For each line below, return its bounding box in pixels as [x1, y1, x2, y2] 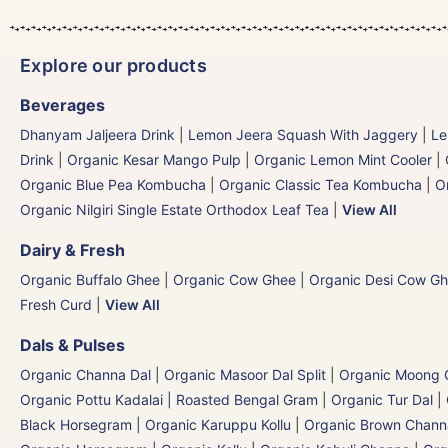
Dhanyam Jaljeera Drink [20, 125, 175, 143]
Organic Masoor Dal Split [164, 365, 326, 383]
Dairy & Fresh [20, 239, 125, 260]
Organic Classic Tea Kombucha [219, 175, 422, 193]
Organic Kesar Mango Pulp [67, 150, 241, 168]
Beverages [20, 94, 105, 115]
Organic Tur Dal [331, 390, 433, 408]
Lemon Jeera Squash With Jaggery [188, 125, 418, 143]
